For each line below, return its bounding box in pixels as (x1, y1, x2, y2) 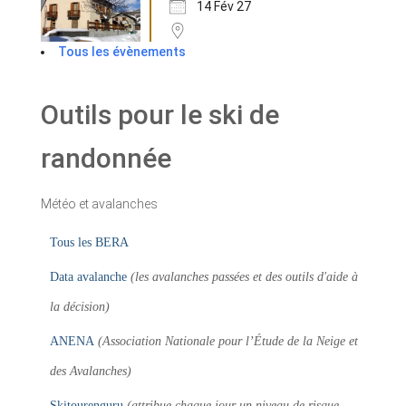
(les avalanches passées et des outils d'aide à (130, 270, 358, 285)
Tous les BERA (50, 236, 129, 250)
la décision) (50, 300, 110, 314)
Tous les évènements (58, 44, 186, 60)
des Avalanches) (50, 364, 131, 379)
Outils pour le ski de (41, 99, 279, 131)
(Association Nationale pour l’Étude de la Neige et (98, 334, 358, 349)
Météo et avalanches (41, 197, 158, 212)
